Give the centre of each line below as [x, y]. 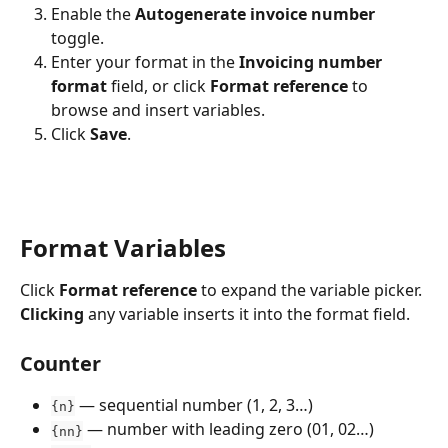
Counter [60, 363]
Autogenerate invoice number [255, 13]
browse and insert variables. [158, 109]
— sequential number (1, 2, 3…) [194, 404]
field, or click [158, 85]
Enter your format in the [145, 61]
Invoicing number [312, 61]
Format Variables [123, 248]
